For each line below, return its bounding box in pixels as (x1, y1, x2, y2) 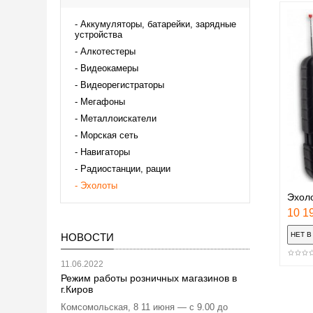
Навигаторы (80, 146, 130, 157)
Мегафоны (80, 96, 125, 107)
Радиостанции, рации (80, 163, 170, 174)
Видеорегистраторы (80, 79, 164, 90)
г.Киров (61, 283, 93, 295)
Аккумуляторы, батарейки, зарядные (80, 18, 236, 29)
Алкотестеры (80, 45, 136, 57)
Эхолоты (80, 180, 117, 191)
